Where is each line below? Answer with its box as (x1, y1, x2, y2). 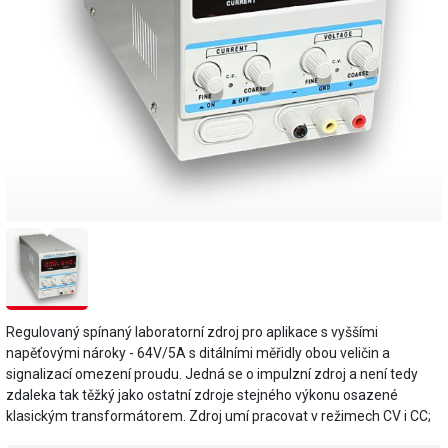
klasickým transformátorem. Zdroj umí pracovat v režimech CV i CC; (6, 408, 431, 425)
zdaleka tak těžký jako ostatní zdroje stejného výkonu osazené (6, 387, 398, 404)
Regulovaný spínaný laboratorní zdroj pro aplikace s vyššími (6, 324, 378, 341)
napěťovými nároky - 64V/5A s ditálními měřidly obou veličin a (6, 345, 390, 362)
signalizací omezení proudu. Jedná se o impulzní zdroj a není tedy (6, 366, 418, 383)
